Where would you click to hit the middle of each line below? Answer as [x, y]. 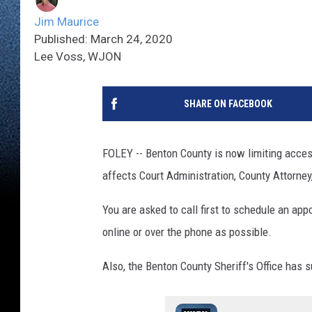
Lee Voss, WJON [78, 57]
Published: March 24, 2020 [103, 39]
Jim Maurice [67, 22]
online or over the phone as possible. [187, 232]
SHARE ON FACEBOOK [228, 104]
